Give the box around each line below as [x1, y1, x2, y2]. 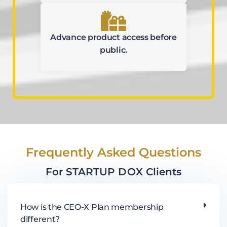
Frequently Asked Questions [25, 145, 202, 160]
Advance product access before [50, 32, 177, 42]
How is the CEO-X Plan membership [20, 202, 164, 212]
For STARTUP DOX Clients [46, 166, 181, 178]
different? [20, 214, 60, 224]
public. [100, 45, 127, 55]
